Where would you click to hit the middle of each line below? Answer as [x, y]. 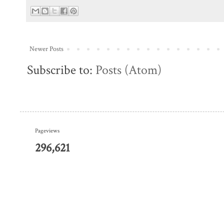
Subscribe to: [61, 70]
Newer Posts [46, 49]
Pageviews [47, 130]
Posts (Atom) [128, 70]
